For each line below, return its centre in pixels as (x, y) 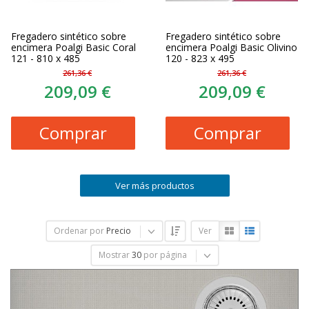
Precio (118, 231)
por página (165, 255)
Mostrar (114, 255)
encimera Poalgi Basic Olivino (231, 47)
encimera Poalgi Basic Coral (73, 47)
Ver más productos (154, 186)
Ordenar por (79, 231)
